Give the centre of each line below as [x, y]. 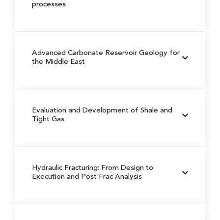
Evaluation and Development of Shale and [102, 110]
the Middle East [58, 62]
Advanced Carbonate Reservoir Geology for [106, 53]
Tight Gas [48, 119]
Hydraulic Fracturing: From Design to [93, 168]
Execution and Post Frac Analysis [87, 177]
